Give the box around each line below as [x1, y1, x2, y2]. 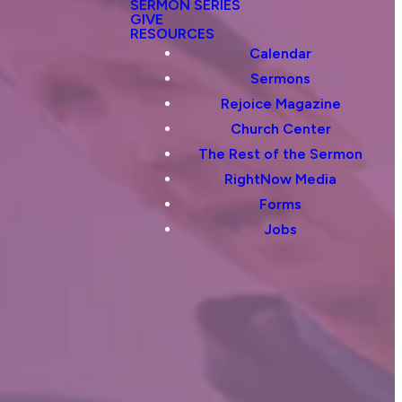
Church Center [230, 120, 331, 137]
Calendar [249, 45, 311, 62]
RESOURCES [130, 25, 214, 42]
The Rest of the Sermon [198, 145, 363, 162]
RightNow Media [224, 170, 336, 188]
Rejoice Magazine [220, 95, 341, 112]
